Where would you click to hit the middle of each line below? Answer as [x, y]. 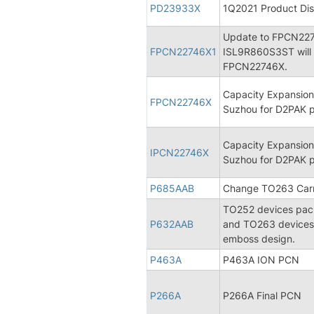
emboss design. [259, 238]
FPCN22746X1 [183, 51]
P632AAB [172, 224]
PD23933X [175, 8]
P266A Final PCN [262, 295]
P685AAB [172, 188]
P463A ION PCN [261, 259]
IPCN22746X [179, 152]
